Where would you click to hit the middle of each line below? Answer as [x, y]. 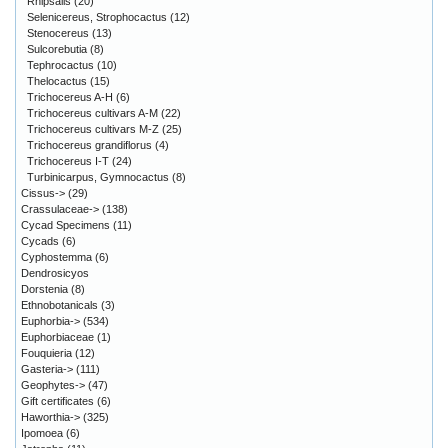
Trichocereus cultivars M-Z [93, 128]
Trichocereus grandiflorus [89, 144]
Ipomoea [42, 432]
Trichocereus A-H [70, 96]
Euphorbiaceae [57, 336]
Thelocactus [57, 80]
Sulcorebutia [57, 48]
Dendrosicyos [55, 272]
